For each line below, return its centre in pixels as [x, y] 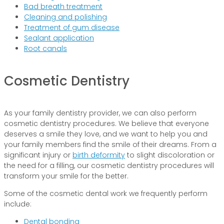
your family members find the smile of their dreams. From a [110, 145]
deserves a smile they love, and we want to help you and [106, 134]
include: [18, 204]
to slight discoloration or [170, 155]
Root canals [45, 49]
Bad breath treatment [63, 7]
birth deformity [99, 155]
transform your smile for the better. [66, 176]
